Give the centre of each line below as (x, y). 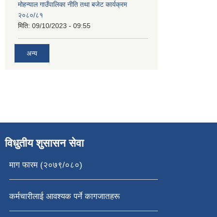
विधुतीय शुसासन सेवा (44, 143)
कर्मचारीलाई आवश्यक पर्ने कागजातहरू (64, 196)
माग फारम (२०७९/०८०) (46, 165)
